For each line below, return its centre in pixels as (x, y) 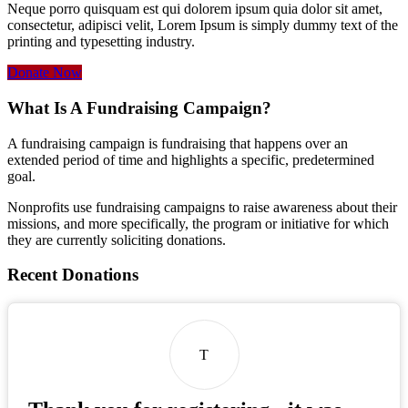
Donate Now (45, 73)
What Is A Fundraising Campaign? (139, 107)
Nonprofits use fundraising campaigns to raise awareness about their (202, 207)
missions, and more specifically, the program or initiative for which (198, 223)
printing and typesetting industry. (101, 42)
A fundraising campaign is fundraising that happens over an (178, 143)
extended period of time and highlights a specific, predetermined (191, 159)
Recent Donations (73, 275)
